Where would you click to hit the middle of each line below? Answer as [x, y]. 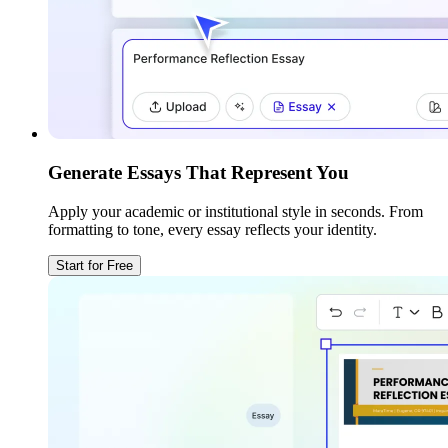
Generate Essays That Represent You [198, 173]
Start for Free [94, 265]
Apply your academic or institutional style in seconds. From [235, 211]
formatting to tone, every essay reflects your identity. [212, 229]
